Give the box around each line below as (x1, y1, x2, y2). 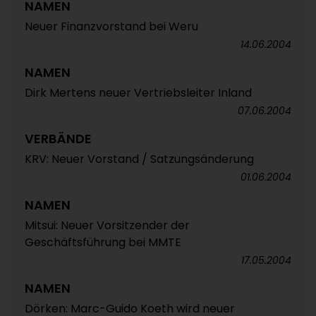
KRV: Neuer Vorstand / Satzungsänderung (25, 151, 254, 167)
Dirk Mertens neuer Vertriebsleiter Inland (25, 85, 252, 101)
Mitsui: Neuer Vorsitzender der (25, 217, 190, 233)
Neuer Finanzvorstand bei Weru (25, 18, 198, 35)
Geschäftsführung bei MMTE (25, 234, 181, 250)
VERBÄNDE (25, 130, 92, 147)
